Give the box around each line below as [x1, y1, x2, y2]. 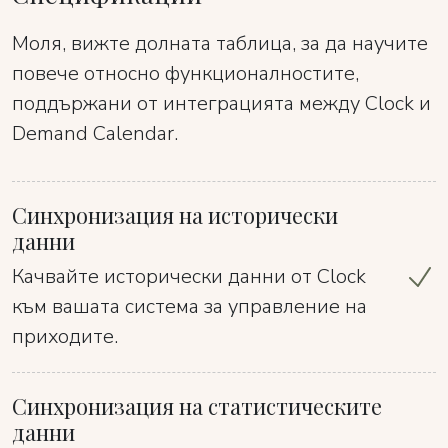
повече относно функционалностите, [12, 60, 359, 87]
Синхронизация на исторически [12, 200, 338, 229]
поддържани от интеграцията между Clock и [12, 90, 431, 117]
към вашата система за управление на [12, 293, 367, 320]
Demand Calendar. [12, 120, 178, 147]
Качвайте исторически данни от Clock [12, 263, 366, 290]
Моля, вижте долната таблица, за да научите [12, 30, 428, 57]
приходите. [12, 323, 118, 350]
